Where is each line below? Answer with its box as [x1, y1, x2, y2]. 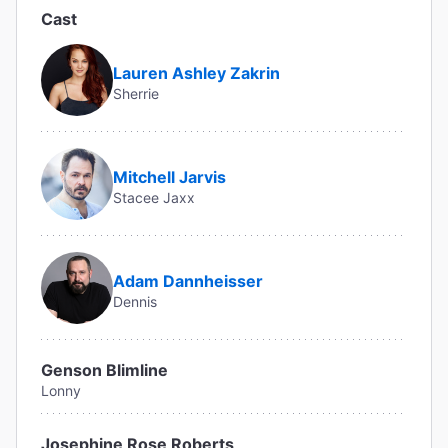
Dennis [113, 293, 157, 310]
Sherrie [113, 85, 159, 102]
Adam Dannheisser [113, 271, 263, 291]
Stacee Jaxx [113, 189, 195, 206]
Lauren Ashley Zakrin [113, 63, 280, 83]
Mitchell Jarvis [113, 167, 226, 187]
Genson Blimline [41, 360, 168, 380]
